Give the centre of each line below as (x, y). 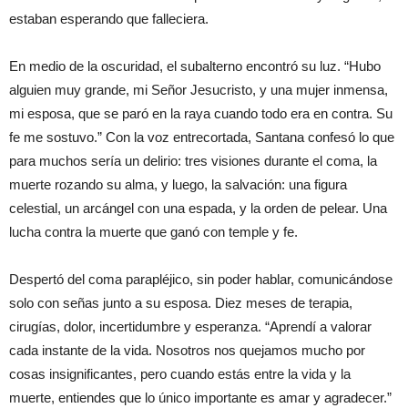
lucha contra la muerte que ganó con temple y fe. (153, 231)
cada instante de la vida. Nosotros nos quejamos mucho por (187, 350)
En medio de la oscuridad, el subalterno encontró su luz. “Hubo (195, 66)
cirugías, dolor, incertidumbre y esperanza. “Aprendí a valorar (190, 326)
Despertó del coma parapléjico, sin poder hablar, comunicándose (201, 279)
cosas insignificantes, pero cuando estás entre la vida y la (180, 373)
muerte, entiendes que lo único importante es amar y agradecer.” (200, 397)
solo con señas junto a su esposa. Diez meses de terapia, (181, 302)
